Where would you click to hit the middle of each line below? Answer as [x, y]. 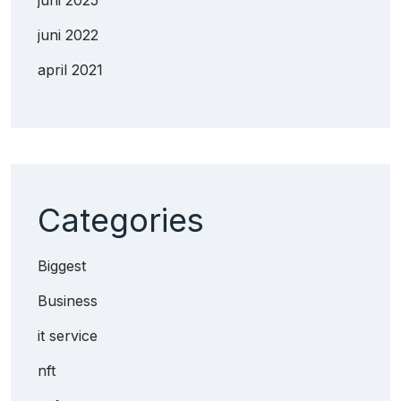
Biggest [62, 265]
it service [68, 335]
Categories [121, 220]
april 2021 [70, 69]
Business [68, 300]
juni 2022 [68, 34]
